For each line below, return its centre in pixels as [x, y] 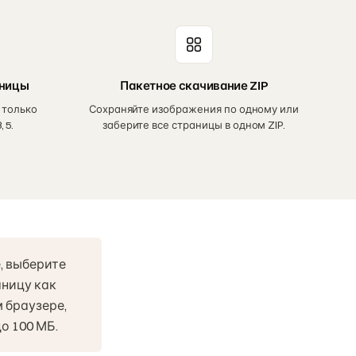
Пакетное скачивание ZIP [194, 85]
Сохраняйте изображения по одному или [194, 108]
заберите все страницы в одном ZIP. [194, 124]
